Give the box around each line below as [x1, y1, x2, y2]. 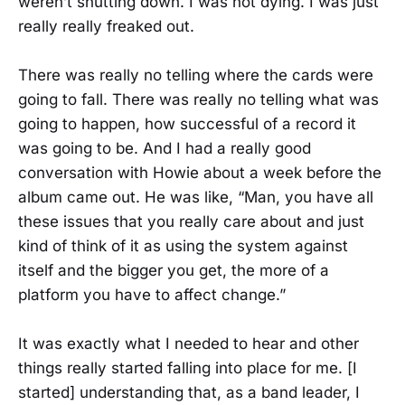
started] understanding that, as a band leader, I [18, 383, 360, 402]
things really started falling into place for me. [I [18, 359, 357, 378]
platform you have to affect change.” [18, 285, 286, 304]
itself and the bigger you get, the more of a [18, 260, 329, 279]
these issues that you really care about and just [18, 212, 364, 231]
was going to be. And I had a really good [18, 138, 311, 157]
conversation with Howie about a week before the [18, 163, 381, 182]
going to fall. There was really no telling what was [18, 89, 379, 108]
